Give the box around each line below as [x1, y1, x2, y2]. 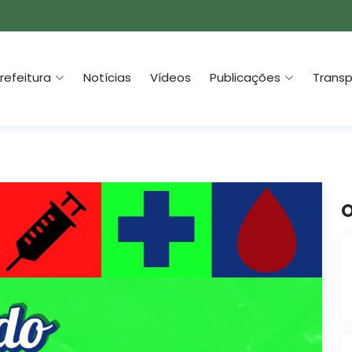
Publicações [210, 69, 280, 86]
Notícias [83, 69, 131, 86]
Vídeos [150, 69, 191, 86]
